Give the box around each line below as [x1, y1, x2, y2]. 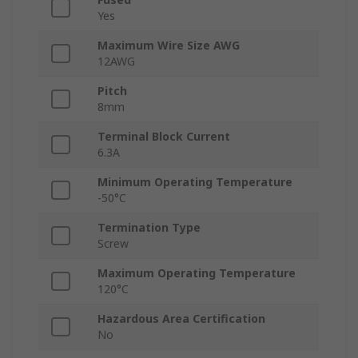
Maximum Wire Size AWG [97, 38, 240, 54]
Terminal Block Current [97, 129, 230, 145]
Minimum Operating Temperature [97, 174, 292, 190]
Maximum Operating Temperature [97, 265, 296, 281]
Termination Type [97, 220, 201, 236]
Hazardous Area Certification [97, 311, 265, 327]
